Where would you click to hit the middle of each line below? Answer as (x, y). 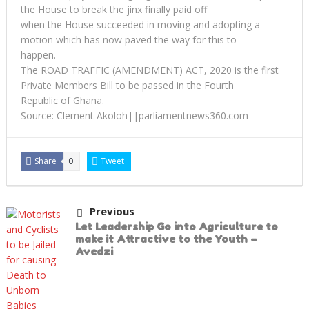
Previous (112, 211)
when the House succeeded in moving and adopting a (140, 24)
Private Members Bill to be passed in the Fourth (127, 85)
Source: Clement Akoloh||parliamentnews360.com (134, 115)
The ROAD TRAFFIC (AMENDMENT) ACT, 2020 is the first (149, 70)
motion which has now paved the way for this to (128, 39)
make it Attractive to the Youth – (166, 239)
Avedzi (94, 251)
